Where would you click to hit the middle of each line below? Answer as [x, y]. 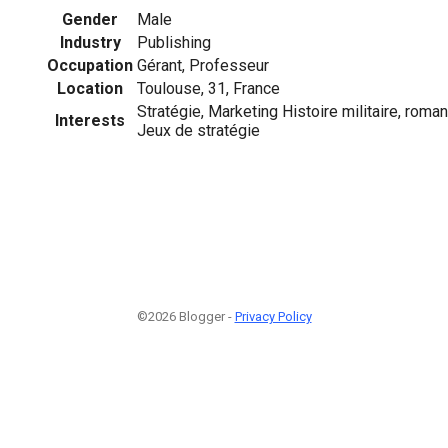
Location [90, 88]
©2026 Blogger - [185, 317]
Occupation [90, 65]
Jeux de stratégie [198, 130]
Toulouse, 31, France [208, 88]
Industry [90, 42]
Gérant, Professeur [203, 65]
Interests [90, 120]
